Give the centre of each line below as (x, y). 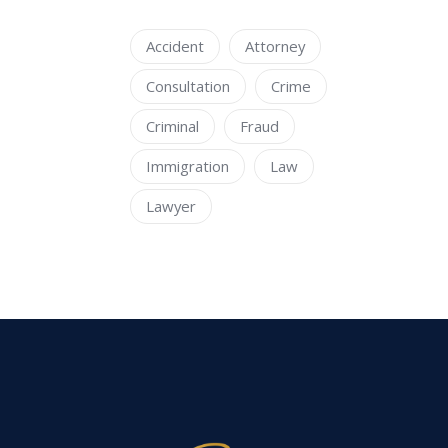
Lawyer (171, 205)
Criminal (172, 125)
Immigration (187, 165)
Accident (175, 45)
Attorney (275, 45)
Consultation (188, 85)
